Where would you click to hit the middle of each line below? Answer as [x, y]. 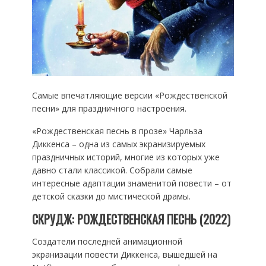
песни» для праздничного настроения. [109, 108]
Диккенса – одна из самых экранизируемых [118, 144]
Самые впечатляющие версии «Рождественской [129, 95]
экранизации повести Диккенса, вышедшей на [124, 254]
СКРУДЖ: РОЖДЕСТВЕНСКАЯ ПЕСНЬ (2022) [131, 219]
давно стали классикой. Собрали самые [112, 170]
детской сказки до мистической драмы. [111, 196]
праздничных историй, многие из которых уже [126, 157]
